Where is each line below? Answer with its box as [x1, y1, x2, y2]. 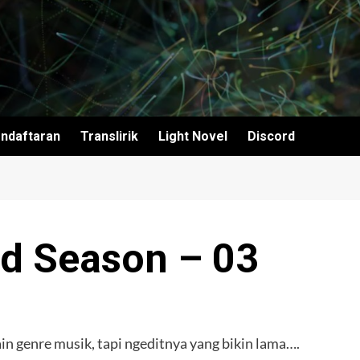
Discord [247, 129, 295, 144]
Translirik [80, 129, 138, 144]
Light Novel [158, 129, 227, 144]
